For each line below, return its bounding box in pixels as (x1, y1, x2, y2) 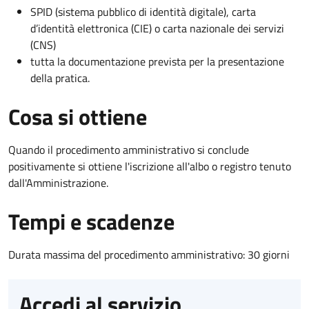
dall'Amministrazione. (8, 174, 108, 191)
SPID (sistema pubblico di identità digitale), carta (30, 3, 256, 20)
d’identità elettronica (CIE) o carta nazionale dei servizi (30, 19, 284, 37)
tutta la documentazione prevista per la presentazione (30, 52, 284, 70)
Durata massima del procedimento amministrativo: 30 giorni (8, 246, 290, 263)
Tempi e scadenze (8, 204, 175, 238)
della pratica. (30, 69, 90, 86)
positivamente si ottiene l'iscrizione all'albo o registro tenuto (8, 157, 291, 175)
